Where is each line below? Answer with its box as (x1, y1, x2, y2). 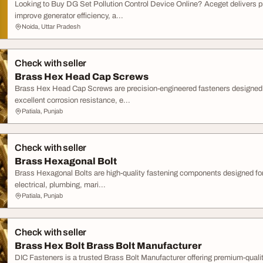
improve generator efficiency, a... (15, 12, 123, 20)
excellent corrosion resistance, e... (15, 96, 130, 104)
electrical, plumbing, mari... (15, 181, 106, 189)
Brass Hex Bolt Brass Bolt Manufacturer (15, 241, 202, 251)
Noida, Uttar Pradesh (22, 23, 80, 30)
